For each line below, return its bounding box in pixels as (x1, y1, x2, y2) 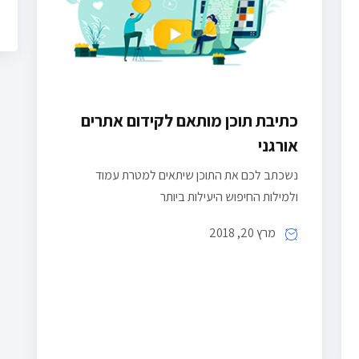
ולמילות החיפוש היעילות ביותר (160, 188, 298, 206)
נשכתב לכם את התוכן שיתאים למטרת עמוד (95, 167, 298, 184)
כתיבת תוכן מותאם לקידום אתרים (81, 109, 298, 132)
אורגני (258, 134, 298, 157)
